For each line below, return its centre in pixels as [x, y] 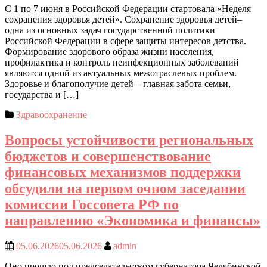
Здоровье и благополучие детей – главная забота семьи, [118, 83]
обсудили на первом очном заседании [125, 188]
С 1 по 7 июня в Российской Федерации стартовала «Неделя [128, 8]
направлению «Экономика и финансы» [133, 220]
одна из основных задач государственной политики [110, 30]
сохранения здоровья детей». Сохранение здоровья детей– [123, 19]
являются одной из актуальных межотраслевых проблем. [121, 73]
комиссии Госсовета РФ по [92, 204]
